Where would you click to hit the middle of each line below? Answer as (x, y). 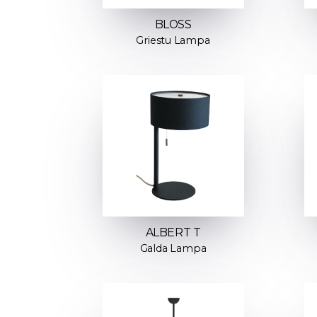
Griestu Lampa (173, 41)
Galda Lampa (173, 249)
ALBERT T (173, 233)
